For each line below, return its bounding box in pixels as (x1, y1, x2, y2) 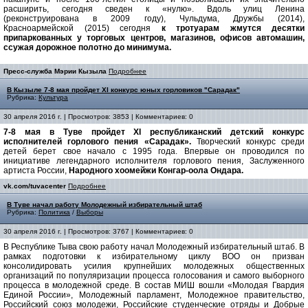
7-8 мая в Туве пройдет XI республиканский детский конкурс (3, 127, 305, 137)
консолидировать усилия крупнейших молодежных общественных (3, 261, 305, 272)
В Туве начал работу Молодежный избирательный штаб (7, 201, 202, 209)
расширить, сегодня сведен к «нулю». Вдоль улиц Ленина (3, 4, 305, 14)
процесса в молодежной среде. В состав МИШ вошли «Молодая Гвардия (3, 280, 305, 291)
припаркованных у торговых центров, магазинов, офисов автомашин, (3, 33, 305, 43)
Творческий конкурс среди (196, 137, 305, 147)
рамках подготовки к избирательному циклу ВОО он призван (3, 252, 305, 262)
